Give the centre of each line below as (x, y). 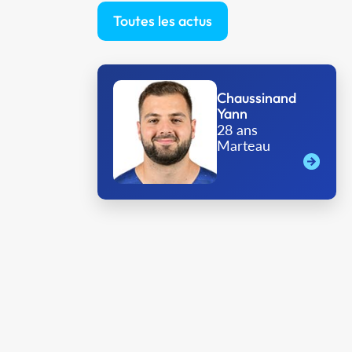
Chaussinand (257, 98)
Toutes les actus (163, 20)
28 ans (238, 130)
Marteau (244, 146)
